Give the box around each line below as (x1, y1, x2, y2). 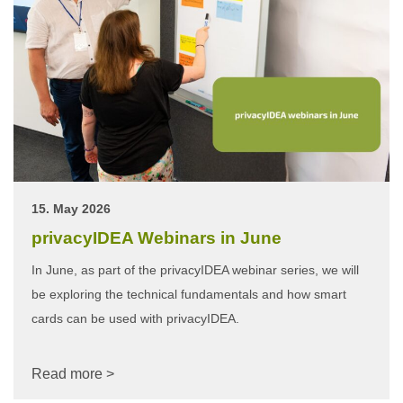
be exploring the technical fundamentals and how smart (31, 287, 346, 302)
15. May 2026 (31, 201, 111, 217)
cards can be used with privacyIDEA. (31, 311, 239, 327)
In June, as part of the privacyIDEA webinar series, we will (31, 263, 359, 278)
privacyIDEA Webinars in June (31, 228, 282, 248)
